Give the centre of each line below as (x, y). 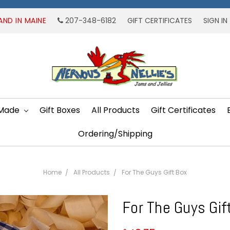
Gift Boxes (60, 110)
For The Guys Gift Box (154, 172)
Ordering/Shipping (115, 133)
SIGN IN (215, 21)
